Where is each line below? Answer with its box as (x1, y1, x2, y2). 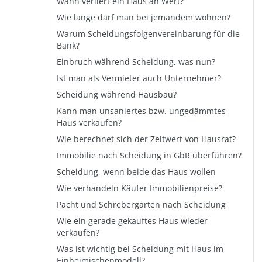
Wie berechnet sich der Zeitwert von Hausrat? (57, 134, 236, 144)
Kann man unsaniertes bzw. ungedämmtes (57, 106, 226, 116)
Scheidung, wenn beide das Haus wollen (57, 167, 216, 177)
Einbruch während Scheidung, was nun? (57, 57, 215, 67)
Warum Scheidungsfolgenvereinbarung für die (57, 29, 240, 39)
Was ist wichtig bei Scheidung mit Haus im (57, 244, 223, 254)
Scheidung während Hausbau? (57, 89, 177, 100)
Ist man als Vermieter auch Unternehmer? (57, 73, 221, 84)
